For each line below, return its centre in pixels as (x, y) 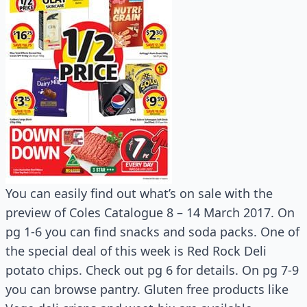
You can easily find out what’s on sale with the (139, 193)
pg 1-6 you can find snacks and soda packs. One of (152, 232)
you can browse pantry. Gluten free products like (147, 289)
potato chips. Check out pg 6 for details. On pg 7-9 (152, 270)
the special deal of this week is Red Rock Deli (136, 251)
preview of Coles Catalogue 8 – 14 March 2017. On (150, 212)
